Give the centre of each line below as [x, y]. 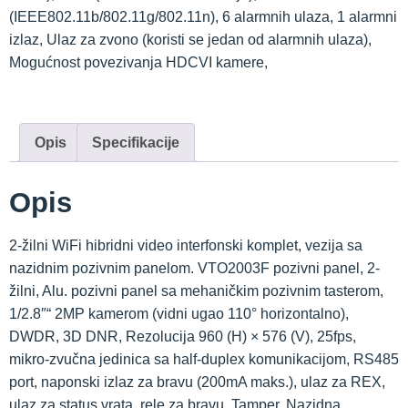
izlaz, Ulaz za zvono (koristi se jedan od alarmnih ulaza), [190, 39]
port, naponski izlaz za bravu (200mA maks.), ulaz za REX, [197, 382]
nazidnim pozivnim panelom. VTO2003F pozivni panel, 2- [194, 268]
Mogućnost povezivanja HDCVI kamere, [138, 62]
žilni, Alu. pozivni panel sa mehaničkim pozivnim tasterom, [196, 291]
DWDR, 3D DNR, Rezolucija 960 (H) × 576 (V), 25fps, [183, 336]
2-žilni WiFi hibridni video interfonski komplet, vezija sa [186, 245]
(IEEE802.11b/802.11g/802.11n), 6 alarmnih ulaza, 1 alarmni [203, 16]
